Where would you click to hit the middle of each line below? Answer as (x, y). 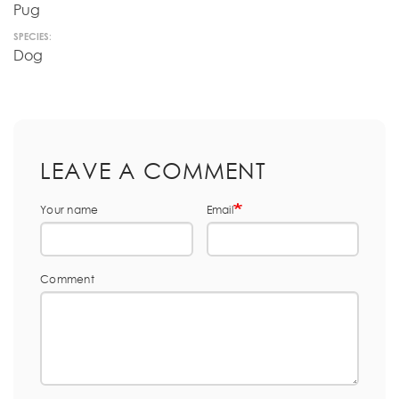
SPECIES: (33, 37)
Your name (69, 209)
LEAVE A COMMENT (153, 170)
